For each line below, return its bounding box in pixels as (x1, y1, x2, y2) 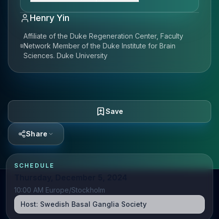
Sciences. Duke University (23, 51, 108, 60)
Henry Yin (30, 13, 69, 23)
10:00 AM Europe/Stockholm (14, 186, 105, 194)
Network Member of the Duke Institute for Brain (23, 42, 176, 50)
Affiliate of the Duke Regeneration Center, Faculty (23, 32, 184, 40)
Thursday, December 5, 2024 (14, 173, 127, 182)
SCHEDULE (14, 162, 55, 169)
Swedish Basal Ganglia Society (40, 200, 147, 208)
